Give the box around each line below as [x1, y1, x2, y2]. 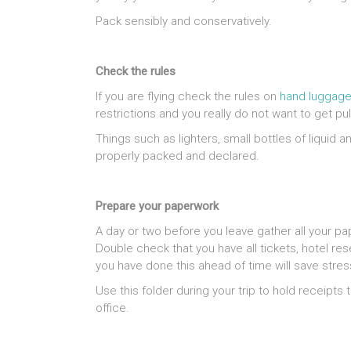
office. [96, 301, 129, 316]
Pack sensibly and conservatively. [96, 14, 272, 29]
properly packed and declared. [96, 149, 259, 164]
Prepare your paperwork [96, 199, 219, 214]
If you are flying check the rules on [96, 89, 280, 104]
